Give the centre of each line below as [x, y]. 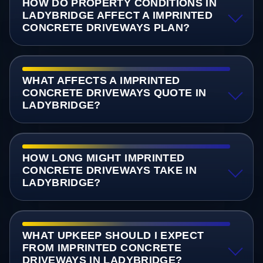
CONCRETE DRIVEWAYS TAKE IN [109, 170]
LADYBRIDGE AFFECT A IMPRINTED [117, 15]
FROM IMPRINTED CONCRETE [102, 248]
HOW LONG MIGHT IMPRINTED [103, 158]
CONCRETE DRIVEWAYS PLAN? [106, 27]
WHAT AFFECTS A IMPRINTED [101, 80]
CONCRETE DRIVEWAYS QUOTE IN [114, 92]
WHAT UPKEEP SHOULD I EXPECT [113, 236]
